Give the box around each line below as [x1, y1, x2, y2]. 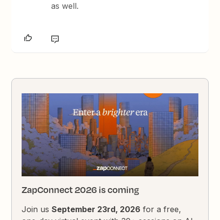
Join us [22, 204, 52, 215]
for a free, [140, 204, 182, 215]
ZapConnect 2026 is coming [22, 183, 139, 196]
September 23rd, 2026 [52, 204, 141, 215]
